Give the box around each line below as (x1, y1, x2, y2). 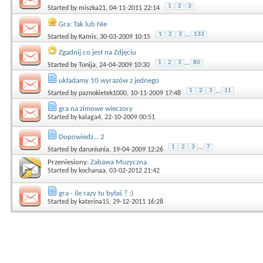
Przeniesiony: (48, 158, 90, 166)
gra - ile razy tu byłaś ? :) (59, 189, 133, 197)
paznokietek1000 (79, 89, 127, 97)
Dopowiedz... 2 (59, 133, 104, 141)
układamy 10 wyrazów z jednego (59, 76, 159, 85)
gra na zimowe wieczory (59, 104, 133, 113)
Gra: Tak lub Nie (59, 20, 107, 28)
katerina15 (79, 198, 109, 205)
